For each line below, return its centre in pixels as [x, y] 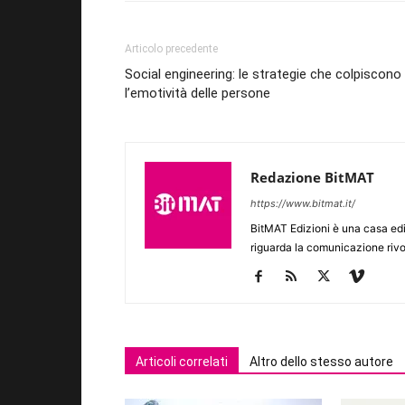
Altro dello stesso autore [321, 362]
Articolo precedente [171, 49]
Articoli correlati [182, 362]
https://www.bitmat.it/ [303, 203]
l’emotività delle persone [198, 93]
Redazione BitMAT [312, 177]
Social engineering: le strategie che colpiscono [263, 74]
